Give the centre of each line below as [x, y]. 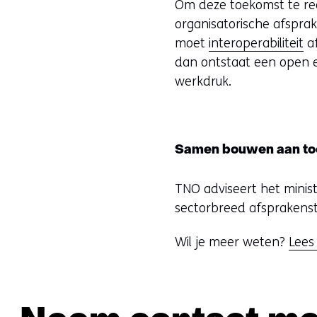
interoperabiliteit [257, 43]
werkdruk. [203, 81]
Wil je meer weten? [232, 242]
